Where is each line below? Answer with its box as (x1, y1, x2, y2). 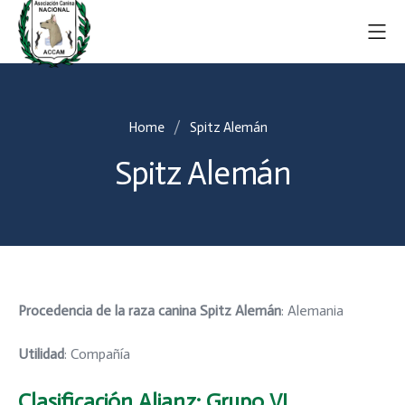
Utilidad (18, 345, 64, 363)
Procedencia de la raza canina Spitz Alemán (18, 302, 281, 319)
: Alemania (281, 302, 344, 319)
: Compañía (64, 345, 130, 363)
